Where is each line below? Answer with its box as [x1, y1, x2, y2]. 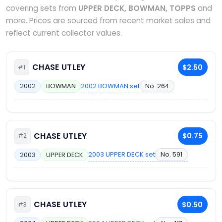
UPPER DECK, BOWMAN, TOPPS [78, 3, 196, 13]
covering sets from [6, 3, 78, 13]
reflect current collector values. [6, 28, 122, 38]
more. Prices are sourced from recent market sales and [6, 15, 211, 26]
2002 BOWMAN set [81, 81, 140, 91]
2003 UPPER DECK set [88, 150, 156, 160]
